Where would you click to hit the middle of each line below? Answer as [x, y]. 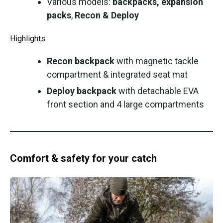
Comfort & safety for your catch [83, 158]
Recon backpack [81, 61]
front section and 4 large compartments [125, 104]
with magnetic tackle [157, 61]
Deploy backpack [82, 91]
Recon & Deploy [107, 15]
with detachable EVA [158, 91]
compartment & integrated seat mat [117, 74]
